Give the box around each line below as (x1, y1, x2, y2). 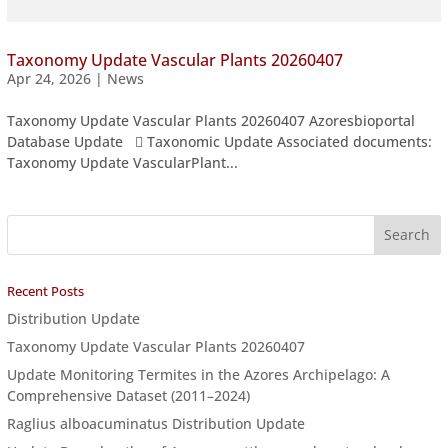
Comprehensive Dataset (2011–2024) (6, 385, 250, 405)
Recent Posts (6, 281, 84, 300)
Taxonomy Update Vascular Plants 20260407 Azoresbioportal (6, 110, 415, 130)
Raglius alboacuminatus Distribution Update (6, 413, 305, 433)
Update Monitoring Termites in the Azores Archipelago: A (6, 364, 390, 384)
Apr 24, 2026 (6, 68, 91, 88)
